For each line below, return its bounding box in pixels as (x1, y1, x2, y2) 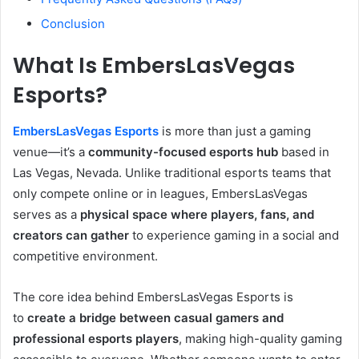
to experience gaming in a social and (129, 227, 339, 243)
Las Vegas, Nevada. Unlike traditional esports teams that (13, 164, 331, 180)
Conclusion (41, 16, 105, 32)
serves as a (13, 206, 80, 222)
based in (278, 143, 329, 159)
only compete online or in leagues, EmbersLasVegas (13, 185, 308, 201)
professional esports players (13, 330, 179, 346)
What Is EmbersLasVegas (13, 50, 295, 81)
